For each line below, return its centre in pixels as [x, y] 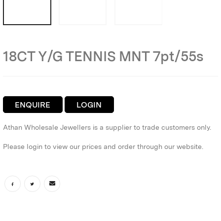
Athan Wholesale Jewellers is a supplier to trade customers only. [107, 128]
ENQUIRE [33, 105]
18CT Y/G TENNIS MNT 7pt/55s [103, 56]
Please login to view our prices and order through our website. [103, 147]
